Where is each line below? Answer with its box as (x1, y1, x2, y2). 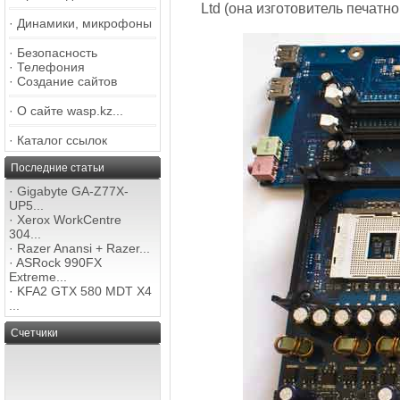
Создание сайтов (17, 74, 117, 88)
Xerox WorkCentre (17, 212, 121, 227)
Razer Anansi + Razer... (17, 241, 150, 255)
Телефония (17, 60, 85, 74)
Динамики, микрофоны (17, 16, 152, 30)
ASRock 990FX (16, 255, 102, 270)
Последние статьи (11, 162, 104, 174)
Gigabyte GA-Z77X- (17, 184, 129, 198)
